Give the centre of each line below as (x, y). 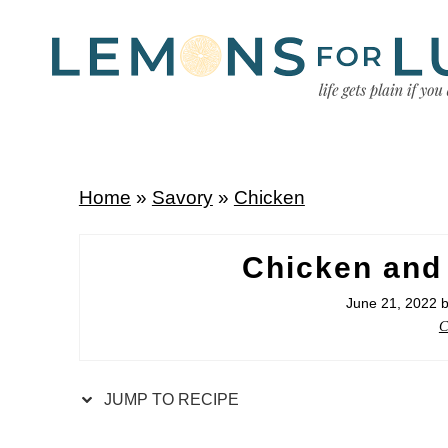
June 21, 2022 (392, 303)
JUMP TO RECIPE (169, 400)
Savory (182, 197)
